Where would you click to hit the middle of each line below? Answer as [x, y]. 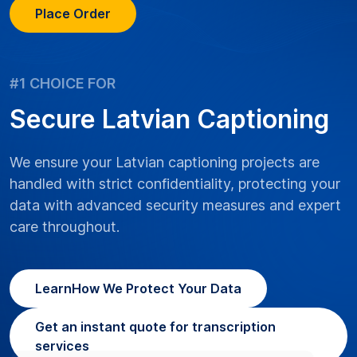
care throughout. [65, 227]
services [62, 346]
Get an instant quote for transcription [155, 327]
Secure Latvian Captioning [169, 120]
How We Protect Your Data [157, 289]
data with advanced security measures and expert [175, 206]
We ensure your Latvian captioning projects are [165, 163]
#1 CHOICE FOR [63, 84]
